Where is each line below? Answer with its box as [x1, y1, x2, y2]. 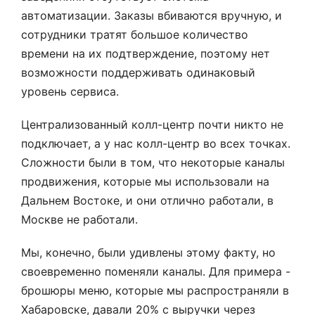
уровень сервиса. [21, 84, 119, 98]
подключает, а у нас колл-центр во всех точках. [21, 136, 290, 150]
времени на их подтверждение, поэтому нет [21, 46, 270, 60]
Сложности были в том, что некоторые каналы [21, 155, 285, 169]
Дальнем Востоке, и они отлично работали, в [21, 193, 274, 207]
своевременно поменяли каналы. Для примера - [21, 264, 290, 278]
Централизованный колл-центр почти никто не [21, 117, 283, 131]
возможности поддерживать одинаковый [21, 65, 255, 79]
